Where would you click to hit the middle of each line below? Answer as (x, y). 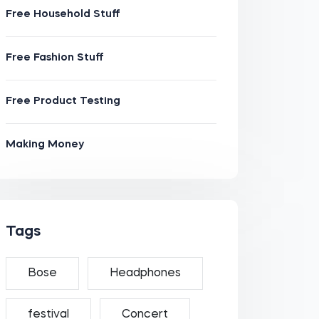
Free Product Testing (63, 101)
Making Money (45, 145)
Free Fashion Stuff (54, 58)
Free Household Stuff (63, 15)
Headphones (145, 273)
